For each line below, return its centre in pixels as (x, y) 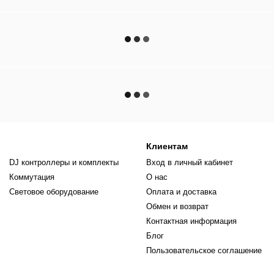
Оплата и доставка (181, 192)
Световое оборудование (54, 192)
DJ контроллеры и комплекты (64, 163)
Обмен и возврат (177, 207)
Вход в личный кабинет (190, 163)
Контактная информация (191, 221)
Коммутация (32, 177)
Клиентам (167, 146)
